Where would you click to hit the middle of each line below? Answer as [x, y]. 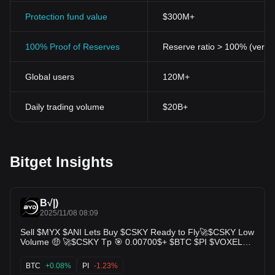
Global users [50, 77]
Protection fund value [66, 17]
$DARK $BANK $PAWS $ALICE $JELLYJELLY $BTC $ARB [82, 252]
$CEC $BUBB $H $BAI [64, 261]
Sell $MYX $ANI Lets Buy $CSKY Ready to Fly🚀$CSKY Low [137, 232]
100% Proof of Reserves [72, 47]
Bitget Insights [61, 162]
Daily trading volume [65, 107]
